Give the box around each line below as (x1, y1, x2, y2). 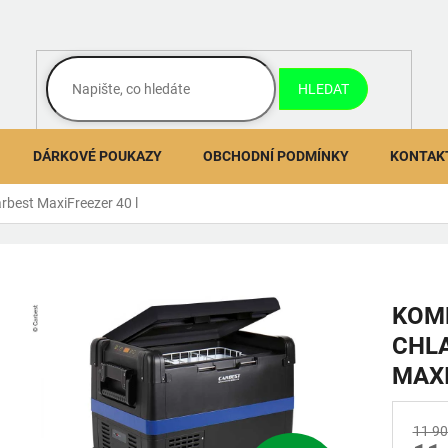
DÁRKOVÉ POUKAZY (33, 148, 162, 164)
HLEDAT (298, 80, 350, 97)
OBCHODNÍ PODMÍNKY (203, 148, 349, 164)
